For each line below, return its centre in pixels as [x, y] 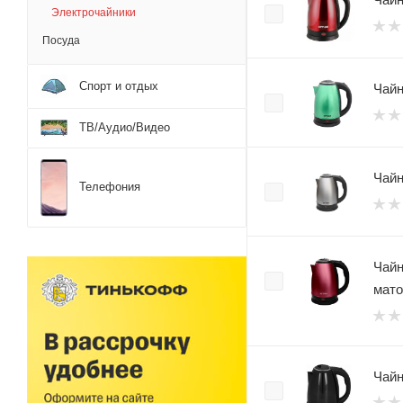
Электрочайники [94, 13]
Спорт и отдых [119, 85]
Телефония [110, 187]
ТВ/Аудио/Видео [125, 128]
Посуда [61, 41]
